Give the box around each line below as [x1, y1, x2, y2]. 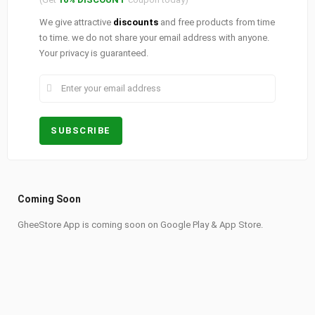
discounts [113, 16, 158, 27]
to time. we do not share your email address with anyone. [39, 32, 269, 43]
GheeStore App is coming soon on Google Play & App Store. [18, 219, 263, 230]
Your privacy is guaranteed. [39, 47, 148, 58]
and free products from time [158, 16, 275, 27]
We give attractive [39, 16, 113, 27]
